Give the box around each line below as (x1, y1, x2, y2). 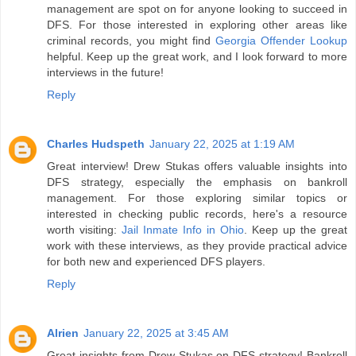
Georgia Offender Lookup (215, 33, 347, 47)
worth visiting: (47, 222, 122, 236)
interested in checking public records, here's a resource (47, 207, 347, 220)
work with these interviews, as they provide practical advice (47, 238, 347, 252)
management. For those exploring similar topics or (47, 191, 347, 204)
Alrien (47, 326, 79, 339)
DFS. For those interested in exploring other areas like (47, 17, 347, 31)
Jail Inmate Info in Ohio (122, 222, 244, 236)
